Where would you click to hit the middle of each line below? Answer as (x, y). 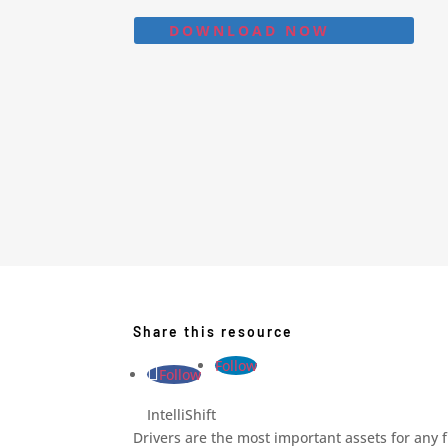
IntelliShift (182, 414)
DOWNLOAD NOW (250, 31)
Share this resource (213, 331)
